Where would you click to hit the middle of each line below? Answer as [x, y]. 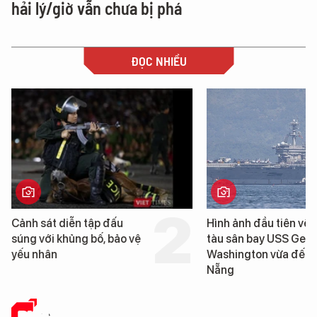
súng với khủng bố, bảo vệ [76, 239]
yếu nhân [34, 255]
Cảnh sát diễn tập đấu [67, 224]
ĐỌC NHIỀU [158, 60]
